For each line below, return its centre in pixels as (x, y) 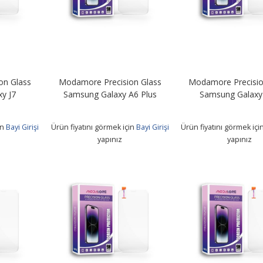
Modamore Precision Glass (110, 82)
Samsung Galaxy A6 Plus (110, 94)
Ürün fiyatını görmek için (93, 127)
